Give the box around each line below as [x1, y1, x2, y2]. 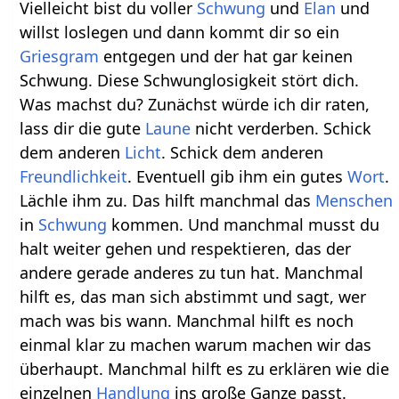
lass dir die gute [20, 118, 146, 140]
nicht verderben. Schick [191, 118, 372, 140]
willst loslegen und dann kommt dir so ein [20, 21, 340, 44]
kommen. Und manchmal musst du [107, 214, 380, 236]
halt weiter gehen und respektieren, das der [20, 238, 352, 260]
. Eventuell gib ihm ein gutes [127, 166, 348, 188]
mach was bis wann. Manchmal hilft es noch [20, 310, 354, 332]
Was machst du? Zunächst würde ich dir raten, [20, 94, 370, 116]
